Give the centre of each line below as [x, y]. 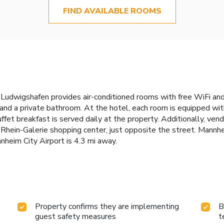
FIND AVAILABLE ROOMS [112, 11]
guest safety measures [76, 216]
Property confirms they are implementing [107, 206]
